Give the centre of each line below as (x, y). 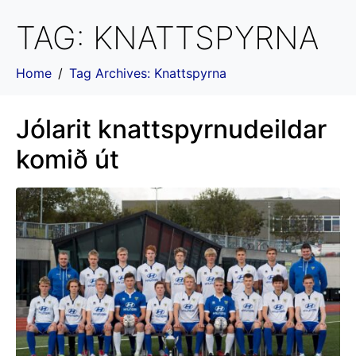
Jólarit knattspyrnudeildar (171, 129)
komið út (68, 159)
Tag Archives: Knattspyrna (148, 73)
